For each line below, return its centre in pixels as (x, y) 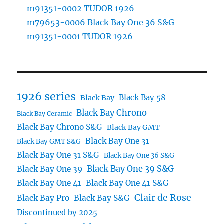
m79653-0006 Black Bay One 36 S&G (101, 22)
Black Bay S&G (102, 198)
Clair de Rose (163, 197)
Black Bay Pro (43, 198)
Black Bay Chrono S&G (60, 127)
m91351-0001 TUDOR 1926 (80, 36)
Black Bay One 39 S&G (131, 169)
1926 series (47, 96)
